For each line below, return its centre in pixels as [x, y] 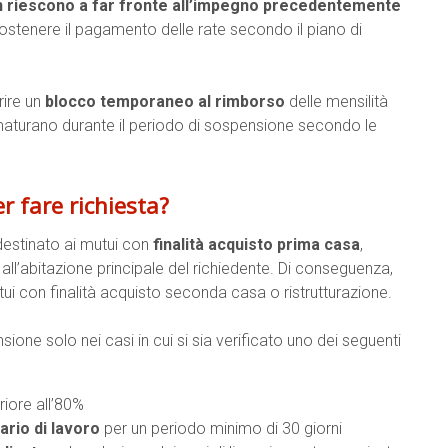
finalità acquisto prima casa [256, 244]
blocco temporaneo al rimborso [165, 101]
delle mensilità [336, 101]
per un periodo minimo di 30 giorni [221, 428]
